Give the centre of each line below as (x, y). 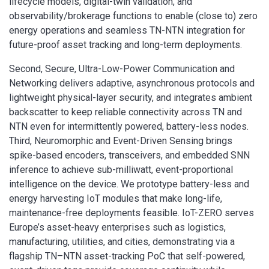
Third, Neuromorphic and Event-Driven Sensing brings (121, 141)
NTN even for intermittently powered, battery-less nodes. (129, 126)
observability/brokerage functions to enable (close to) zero (133, 16)
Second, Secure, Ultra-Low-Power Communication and (122, 69)
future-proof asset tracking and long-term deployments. (125, 45)
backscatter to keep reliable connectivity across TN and (125, 112)
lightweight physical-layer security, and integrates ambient (131, 98)
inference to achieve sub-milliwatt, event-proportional (121, 170)
